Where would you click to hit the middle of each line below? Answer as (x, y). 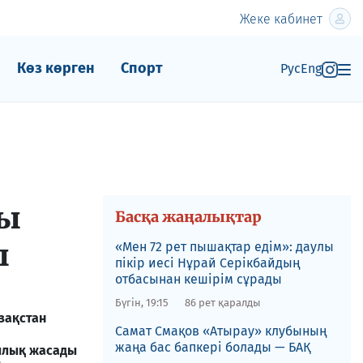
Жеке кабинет (281, 19)
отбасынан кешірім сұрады (198, 279)
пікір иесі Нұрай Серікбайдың (207, 263)
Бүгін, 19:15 (141, 303)
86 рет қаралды (222, 303)
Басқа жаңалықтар (188, 217)
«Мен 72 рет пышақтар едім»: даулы (224, 247)
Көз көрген (56, 68)
